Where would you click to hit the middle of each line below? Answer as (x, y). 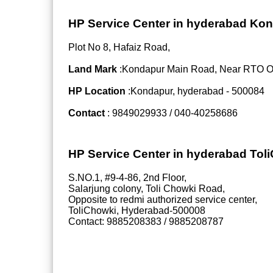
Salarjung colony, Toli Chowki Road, (147, 188)
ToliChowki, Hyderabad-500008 (137, 210)
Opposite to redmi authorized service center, (163, 199)
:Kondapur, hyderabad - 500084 (196, 91)
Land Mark (93, 69)
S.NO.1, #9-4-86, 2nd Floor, (127, 177)
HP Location (98, 91)
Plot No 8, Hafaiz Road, (119, 47)
